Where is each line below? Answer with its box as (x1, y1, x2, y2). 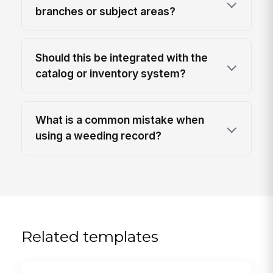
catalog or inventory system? (35, 67, 186, 80)
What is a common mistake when (35, 113, 205, 127)
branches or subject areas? (35, 4, 176, 18)
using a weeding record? (35, 129, 162, 143)
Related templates (21, 227, 159, 246)
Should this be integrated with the (35, 51, 208, 64)
